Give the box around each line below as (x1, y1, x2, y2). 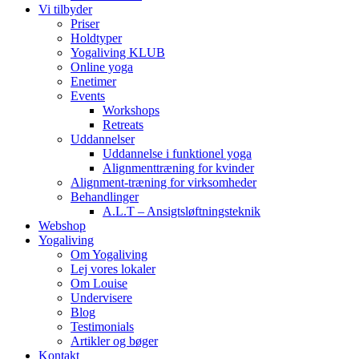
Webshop (38, 219, 86, 233)
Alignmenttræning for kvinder (103, 161, 254, 175)
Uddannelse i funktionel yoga (103, 147, 252, 161)
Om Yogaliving (71, 248, 147, 262)
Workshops (103, 103, 159, 118)
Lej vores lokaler (71, 262, 155, 276)
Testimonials (71, 320, 134, 334)
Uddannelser (71, 132, 135, 147)
